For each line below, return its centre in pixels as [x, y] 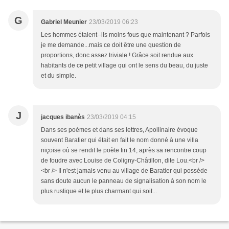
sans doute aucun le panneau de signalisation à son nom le [124, 181]
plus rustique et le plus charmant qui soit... [99, 191]
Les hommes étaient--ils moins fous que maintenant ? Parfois [125, 35]
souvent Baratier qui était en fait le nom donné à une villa [120, 140]
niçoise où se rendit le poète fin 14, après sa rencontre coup [124, 151]
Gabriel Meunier [64, 22]
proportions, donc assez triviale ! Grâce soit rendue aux [117, 55]
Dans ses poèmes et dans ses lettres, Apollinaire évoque [119, 130]
